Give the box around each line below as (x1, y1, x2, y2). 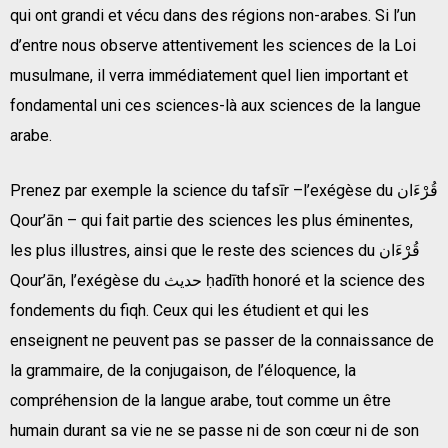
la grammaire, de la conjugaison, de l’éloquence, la (10, 360, 356, 380)
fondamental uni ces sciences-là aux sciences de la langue (10, 95, 421, 115)
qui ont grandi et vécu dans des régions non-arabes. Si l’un (10, 5, 416, 25)
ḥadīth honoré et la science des (206, 270, 425, 290)
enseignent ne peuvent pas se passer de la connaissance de (10, 330, 434, 350)
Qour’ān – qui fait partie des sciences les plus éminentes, (10, 210, 413, 230)
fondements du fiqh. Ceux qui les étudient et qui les (10, 300, 369, 320)
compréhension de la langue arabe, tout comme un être (10, 390, 391, 410)
